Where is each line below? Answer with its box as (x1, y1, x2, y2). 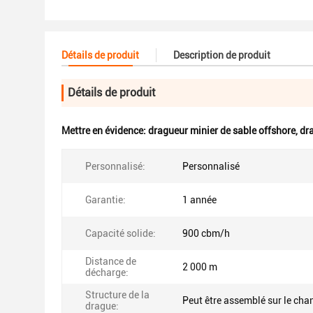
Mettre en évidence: (61, 125, 148, 136)
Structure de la (85, 289, 150, 300)
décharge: (85, 267, 129, 278)
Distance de (85, 256, 136, 267)
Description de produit (173, 50, 270, 61)
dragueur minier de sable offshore (148, 125, 296, 136)
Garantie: (85, 194, 126, 205)
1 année (182, 194, 217, 205)
